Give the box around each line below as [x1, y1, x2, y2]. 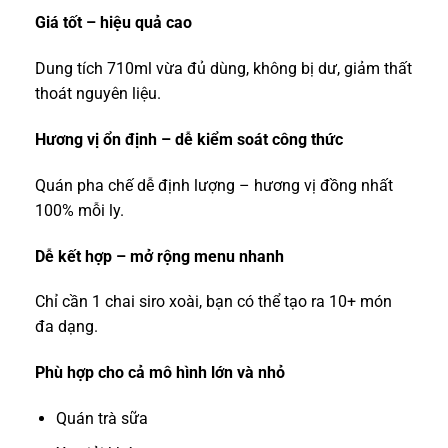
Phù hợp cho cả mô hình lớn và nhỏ [35, 363, 285, 383]
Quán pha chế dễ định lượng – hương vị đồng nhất [35, 175, 393, 195]
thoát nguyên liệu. [35, 84, 161, 104]
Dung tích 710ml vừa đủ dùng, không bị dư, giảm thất [35, 59, 412, 79]
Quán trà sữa [55, 409, 148, 429]
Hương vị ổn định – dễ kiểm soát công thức [35, 130, 343, 150]
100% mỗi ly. [35, 200, 124, 220]
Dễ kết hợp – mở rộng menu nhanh [35, 246, 284, 266]
